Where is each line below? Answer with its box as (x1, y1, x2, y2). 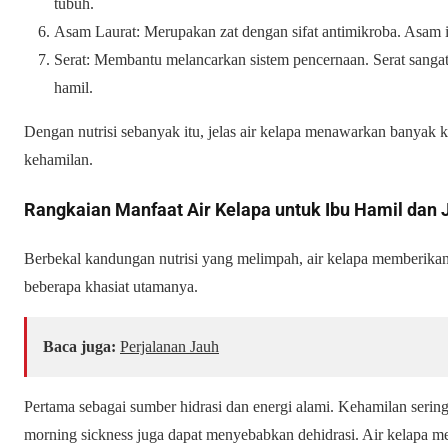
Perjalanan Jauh (120, 338, 219, 356)
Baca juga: (43, 338, 116, 356)
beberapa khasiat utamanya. (24, 278, 198, 296)
